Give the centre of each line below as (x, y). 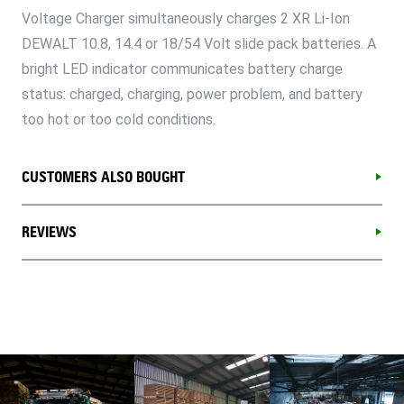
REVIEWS (49, 232)
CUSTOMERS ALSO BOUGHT (103, 177)
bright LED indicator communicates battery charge (182, 69)
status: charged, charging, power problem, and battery (192, 94)
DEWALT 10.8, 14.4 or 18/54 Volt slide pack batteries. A (199, 43)
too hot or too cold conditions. (119, 119)
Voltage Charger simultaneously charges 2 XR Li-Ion (186, 18)
